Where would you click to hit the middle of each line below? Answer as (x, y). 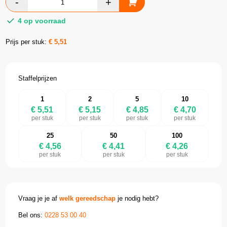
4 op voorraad (41, 21)
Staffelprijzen (38, 79)
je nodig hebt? (137, 199)
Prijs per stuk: (27, 42)
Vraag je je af (39, 199)
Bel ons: (32, 215)
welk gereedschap (88, 199)
